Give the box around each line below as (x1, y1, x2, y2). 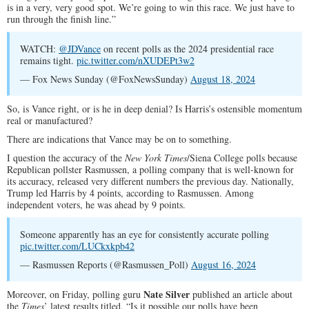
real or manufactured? (7, 114, 92, 127)
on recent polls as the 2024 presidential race (101, 42, 274, 55)
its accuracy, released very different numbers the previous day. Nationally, (7, 175, 294, 188)
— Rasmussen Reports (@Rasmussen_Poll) (20, 258, 191, 271)
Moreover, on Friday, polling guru (7, 288, 143, 301)
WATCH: (20, 42, 59, 55)
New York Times (125, 151, 187, 164)
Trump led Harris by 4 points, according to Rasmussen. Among (7, 186, 254, 199)
